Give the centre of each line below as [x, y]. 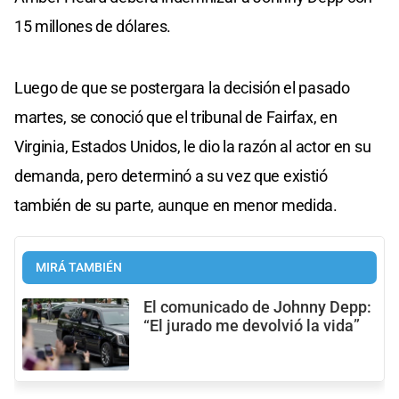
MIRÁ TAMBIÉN [79, 268]
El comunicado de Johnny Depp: [257, 308]
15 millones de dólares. [93, 27]
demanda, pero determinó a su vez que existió [171, 176]
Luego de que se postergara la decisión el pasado [182, 88]
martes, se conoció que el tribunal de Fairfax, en [176, 118]
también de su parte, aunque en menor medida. [176, 206]
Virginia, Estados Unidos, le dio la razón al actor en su [193, 147]
